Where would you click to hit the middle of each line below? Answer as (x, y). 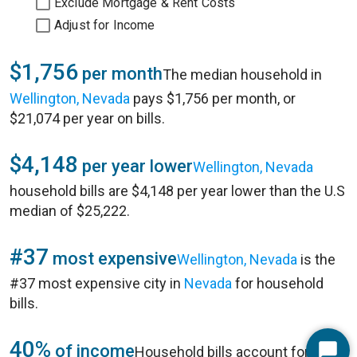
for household (278, 283)
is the (316, 259)
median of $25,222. (70, 211)
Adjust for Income (105, 25)
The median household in (242, 75)
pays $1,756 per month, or (213, 98)
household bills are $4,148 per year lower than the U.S (177, 191)
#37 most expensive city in (97, 283)
